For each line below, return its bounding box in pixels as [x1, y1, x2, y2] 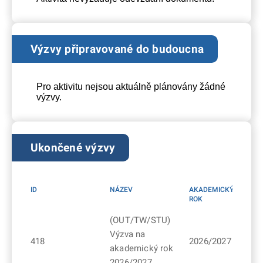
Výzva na [110, 228, 146, 240]
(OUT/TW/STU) [110, 214, 171, 225]
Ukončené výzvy [31, 140, 116, 154]
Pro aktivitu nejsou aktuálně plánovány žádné [36, 81, 225, 92]
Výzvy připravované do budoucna [31, 42, 204, 56]
